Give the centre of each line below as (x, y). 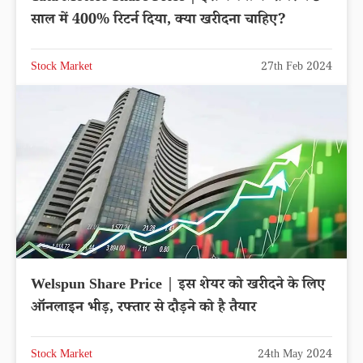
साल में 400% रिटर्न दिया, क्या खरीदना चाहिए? (158, 21)
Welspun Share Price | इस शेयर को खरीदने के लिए (98, 286)
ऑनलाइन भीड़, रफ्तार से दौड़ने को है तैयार (143, 309)
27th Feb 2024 (297, 68)
